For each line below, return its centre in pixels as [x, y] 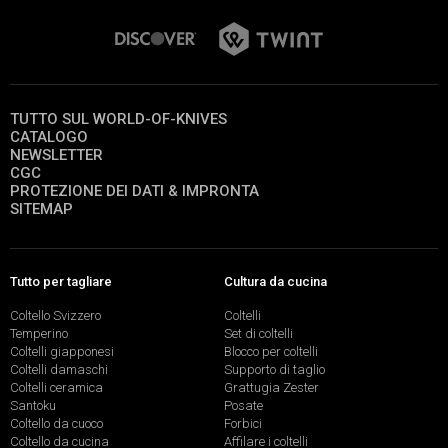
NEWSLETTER [56, 154]
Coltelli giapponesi [62, 352]
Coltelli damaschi [59, 370]
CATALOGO [49, 136]
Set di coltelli [258, 334]
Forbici [243, 424]
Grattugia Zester [271, 388]
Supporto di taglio [274, 370]
